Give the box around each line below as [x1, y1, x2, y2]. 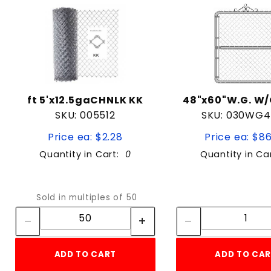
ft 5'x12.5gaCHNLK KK [27, 93, 143, 108]
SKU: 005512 [54, 108, 116, 123]
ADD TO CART [54, 249, 116, 261]
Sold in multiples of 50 [36, 192, 137, 204]
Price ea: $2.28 [47, 130, 123, 145]
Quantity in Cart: [39, 148, 125, 161]
